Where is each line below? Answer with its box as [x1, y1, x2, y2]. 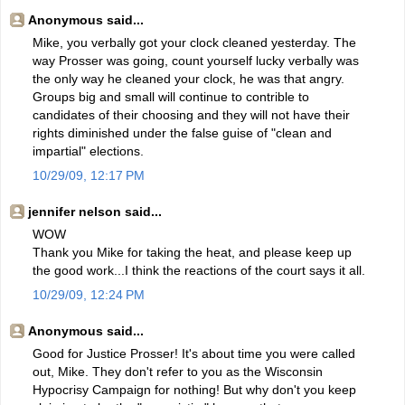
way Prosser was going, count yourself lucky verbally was [33, 53, 359, 69]
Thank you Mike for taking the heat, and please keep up [33, 245, 352, 260]
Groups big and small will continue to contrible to [33, 89, 309, 105]
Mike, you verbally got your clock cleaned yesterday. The [33, 35, 356, 51]
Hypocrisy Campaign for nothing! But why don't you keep [33, 381, 356, 397]
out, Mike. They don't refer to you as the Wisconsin [33, 363, 323, 379]
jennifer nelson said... [28, 203, 162, 219]
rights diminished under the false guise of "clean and [33, 126, 332, 141]
